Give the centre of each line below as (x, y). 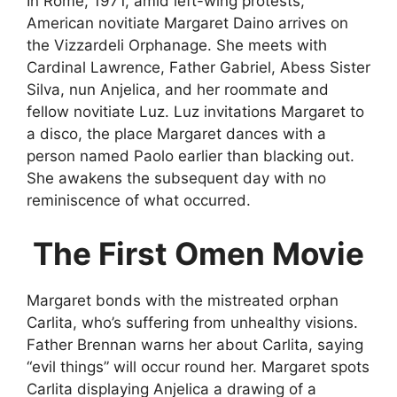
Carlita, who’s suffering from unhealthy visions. (192, 322)
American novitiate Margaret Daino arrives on (187, 23)
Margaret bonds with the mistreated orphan (183, 300)
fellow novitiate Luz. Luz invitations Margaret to (195, 112)
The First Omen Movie (198, 253)
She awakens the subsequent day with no (176, 178)
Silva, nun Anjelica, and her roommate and (178, 90)
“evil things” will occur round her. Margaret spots (198, 366)
